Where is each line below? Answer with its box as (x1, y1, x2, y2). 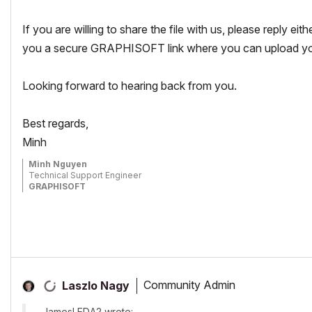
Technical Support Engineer (29, 169, 141, 180)
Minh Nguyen (29, 158, 87, 169)
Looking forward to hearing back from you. (22, 78, 237, 93)
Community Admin (143, 278, 235, 292)
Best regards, (22, 116, 88, 130)
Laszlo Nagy (62, 278, 130, 292)
